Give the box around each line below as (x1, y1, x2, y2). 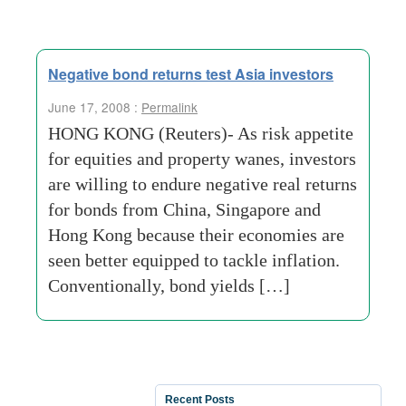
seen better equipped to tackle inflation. (48, 250, 340, 270)
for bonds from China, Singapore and (48, 199, 321, 219)
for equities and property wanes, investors (48, 149, 356, 169)
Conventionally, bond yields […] (48, 275, 290, 295)
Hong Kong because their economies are (48, 225, 344, 245)
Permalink (141, 98, 198, 116)
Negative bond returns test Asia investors (48, 63, 333, 84)
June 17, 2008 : (48, 98, 141, 116)
